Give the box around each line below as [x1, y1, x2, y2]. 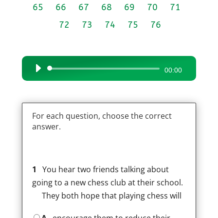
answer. [32, 121, 61, 132]
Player [29, 77, 53, 88]
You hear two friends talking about [38, 164, 169, 175]
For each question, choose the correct [32, 110, 172, 121]
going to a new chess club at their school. [32, 177, 183, 188]
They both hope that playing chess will [41, 190, 182, 201]
